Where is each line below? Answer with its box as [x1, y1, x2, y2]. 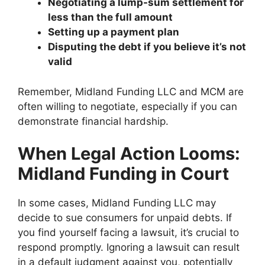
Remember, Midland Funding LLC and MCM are [18, 85, 244, 98]
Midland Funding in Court [18, 163, 229, 185]
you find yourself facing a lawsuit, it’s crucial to [18, 227, 239, 239]
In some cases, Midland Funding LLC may [18, 197, 216, 209]
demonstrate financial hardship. [18, 115, 169, 127]
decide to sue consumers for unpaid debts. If [18, 212, 232, 224]
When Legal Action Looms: [18, 143, 240, 164]
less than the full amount [48, 11, 173, 24]
